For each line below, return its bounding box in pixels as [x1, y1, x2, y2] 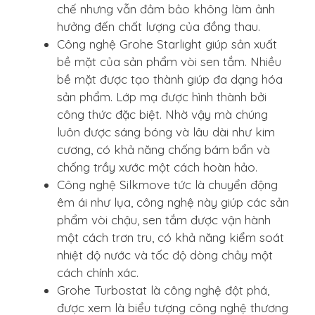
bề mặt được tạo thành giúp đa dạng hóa [57, 71, 283, 86]
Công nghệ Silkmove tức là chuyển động [57, 176, 278, 192]
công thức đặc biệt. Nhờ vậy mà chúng [57, 106, 268, 122]
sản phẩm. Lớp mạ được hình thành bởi [57, 89, 266, 104]
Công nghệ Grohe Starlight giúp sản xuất [57, 36, 277, 51]
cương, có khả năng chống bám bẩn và [57, 141, 270, 157]
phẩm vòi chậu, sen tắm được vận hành [57, 212, 271, 227]
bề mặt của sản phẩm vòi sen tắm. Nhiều [57, 53, 281, 69]
